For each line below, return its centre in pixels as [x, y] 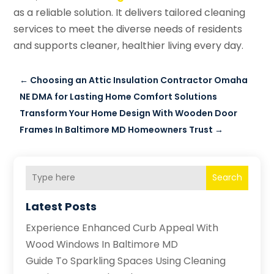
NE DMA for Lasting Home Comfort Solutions [119, 96]
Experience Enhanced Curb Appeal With [122, 228]
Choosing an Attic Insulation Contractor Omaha [139, 80]
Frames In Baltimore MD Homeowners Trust [117, 129]
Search [227, 178]
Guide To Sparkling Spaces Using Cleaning [126, 261]
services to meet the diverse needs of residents [128, 29]
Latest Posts [61, 206]
